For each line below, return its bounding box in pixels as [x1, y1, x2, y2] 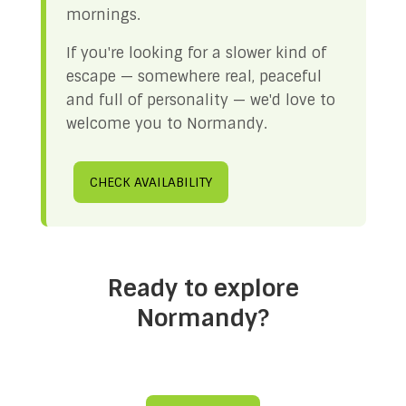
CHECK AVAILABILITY [89, 174, 212, 190]
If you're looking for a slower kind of [65, 43, 326, 63]
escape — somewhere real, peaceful [65, 67, 322, 86]
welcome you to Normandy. [65, 114, 267, 133]
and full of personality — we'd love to [65, 91, 335, 110]
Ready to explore [107, 273, 299, 304]
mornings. [65, 5, 140, 24]
